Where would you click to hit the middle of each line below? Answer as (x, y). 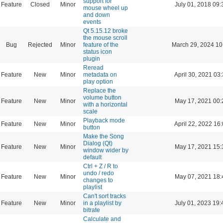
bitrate (92, 210)
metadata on (100, 74)
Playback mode (104, 120)
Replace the (100, 90)
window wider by (106, 150)
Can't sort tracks (105, 196)
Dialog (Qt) (98, 143)
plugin (92, 58)
